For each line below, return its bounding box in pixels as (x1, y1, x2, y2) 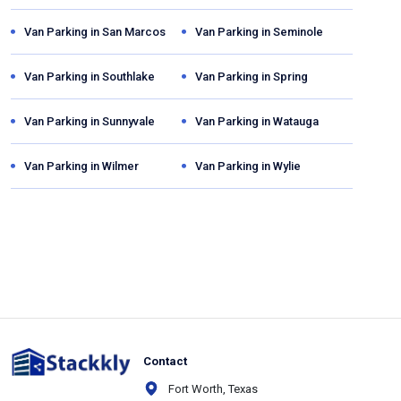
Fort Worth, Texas (168, 381, 258, 396)
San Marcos (102, 24, 166, 38)
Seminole (272, 24, 323, 38)
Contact (143, 354, 187, 368)
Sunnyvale (102, 114, 155, 128)
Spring (272, 69, 308, 83)
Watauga (272, 114, 319, 128)
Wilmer (102, 158, 139, 173)
